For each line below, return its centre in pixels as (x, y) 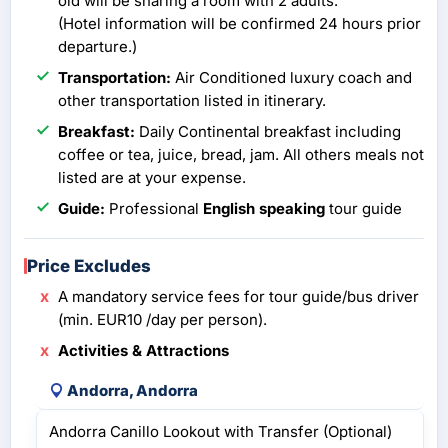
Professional (154, 209)
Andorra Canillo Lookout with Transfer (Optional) (220, 432)
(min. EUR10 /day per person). (162, 320)
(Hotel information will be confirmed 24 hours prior (239, 24)
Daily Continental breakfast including (268, 132)
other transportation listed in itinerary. (192, 101)
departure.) (97, 47)
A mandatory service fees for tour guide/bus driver (238, 297)
